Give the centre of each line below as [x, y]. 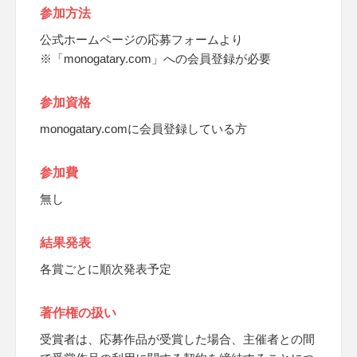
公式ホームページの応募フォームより [141, 39]
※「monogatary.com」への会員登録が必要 [155, 59]
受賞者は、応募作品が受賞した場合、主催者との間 [177, 339]
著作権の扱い [78, 313]
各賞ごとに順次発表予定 [106, 269]
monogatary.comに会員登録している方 [143, 129]
